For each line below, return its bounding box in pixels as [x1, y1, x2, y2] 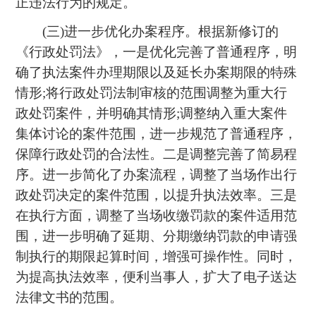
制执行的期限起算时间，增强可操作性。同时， [16, 249, 298, 265]
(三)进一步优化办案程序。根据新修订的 [16, 24, 279, 39]
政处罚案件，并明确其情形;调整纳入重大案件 [16, 106, 288, 121]
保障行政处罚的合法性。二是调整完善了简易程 [16, 147, 298, 162]
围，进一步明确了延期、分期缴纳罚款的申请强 [16, 229, 298, 244]
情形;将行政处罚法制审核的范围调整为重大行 [16, 85, 288, 101]
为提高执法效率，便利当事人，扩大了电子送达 [16, 269, 298, 285]
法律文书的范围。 [16, 290, 123, 305]
